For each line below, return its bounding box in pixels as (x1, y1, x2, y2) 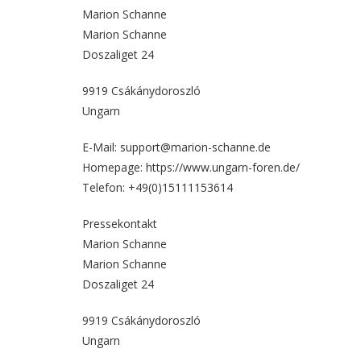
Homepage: (82, 160, 146, 175)
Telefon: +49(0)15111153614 (82, 180, 233, 195)
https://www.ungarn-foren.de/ (146, 160, 300, 175)
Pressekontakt (82, 216, 157, 231)
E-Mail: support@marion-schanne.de (82, 139, 271, 155)
